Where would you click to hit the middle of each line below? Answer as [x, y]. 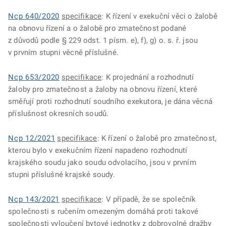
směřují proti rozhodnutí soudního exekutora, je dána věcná [110, 101]
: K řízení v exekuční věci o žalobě [159, 16]
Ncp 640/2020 [34, 16]
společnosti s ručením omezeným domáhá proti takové [103, 211]
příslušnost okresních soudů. [59, 114]
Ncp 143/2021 [34, 199]
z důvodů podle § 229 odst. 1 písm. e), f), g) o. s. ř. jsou [103, 40]
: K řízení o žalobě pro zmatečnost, [157, 138]
